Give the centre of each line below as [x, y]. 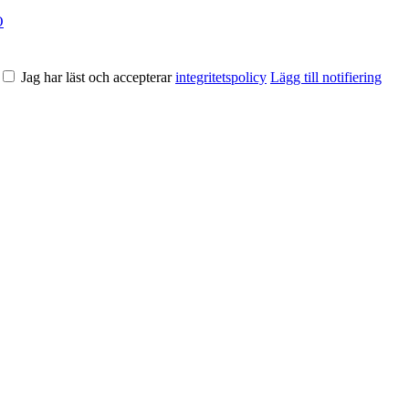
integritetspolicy [221, 78]
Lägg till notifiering [326, 78]
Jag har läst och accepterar [98, 78]
